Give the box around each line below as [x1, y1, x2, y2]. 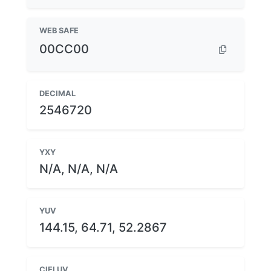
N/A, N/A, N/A [39, 161, 118, 176]
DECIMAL [39, 88, 76, 98]
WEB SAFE [39, 25, 79, 35]
